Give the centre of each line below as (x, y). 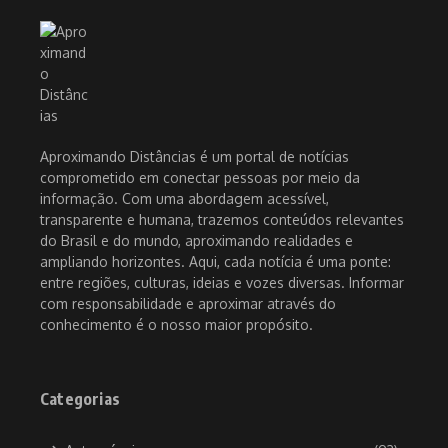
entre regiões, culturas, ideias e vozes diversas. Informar (222, 282)
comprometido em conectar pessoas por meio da (200, 177)
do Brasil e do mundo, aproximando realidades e (196, 240)
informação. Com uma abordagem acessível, (184, 198)
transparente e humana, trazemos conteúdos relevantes (222, 219)
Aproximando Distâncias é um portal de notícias (194, 156)
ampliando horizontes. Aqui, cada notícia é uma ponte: (215, 261)
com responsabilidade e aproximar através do (188, 303)
